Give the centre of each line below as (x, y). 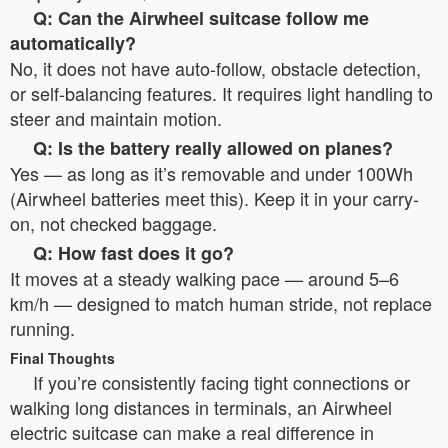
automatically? (73, 43)
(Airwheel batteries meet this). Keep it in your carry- (214, 198)
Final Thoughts (62, 358)
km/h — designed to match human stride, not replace (221, 303)
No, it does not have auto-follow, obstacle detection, (215, 68)
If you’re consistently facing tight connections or (221, 382)
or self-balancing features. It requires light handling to (221, 93)
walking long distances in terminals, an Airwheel (201, 407)
